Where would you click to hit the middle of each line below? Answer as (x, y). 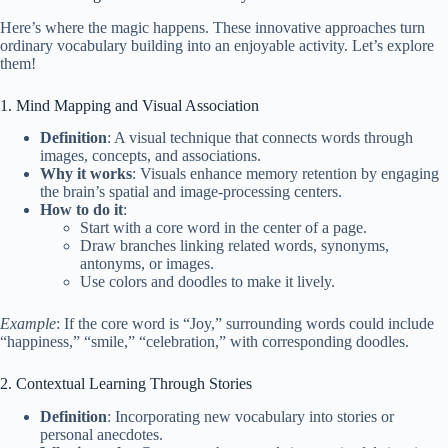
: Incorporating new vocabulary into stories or (250, 417)
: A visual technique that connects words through (260, 138)
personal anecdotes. (101, 435)
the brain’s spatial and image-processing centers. (191, 192)
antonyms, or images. (147, 264)
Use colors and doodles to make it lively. (207, 282)
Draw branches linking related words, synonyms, (234, 246)
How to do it (81, 210)
